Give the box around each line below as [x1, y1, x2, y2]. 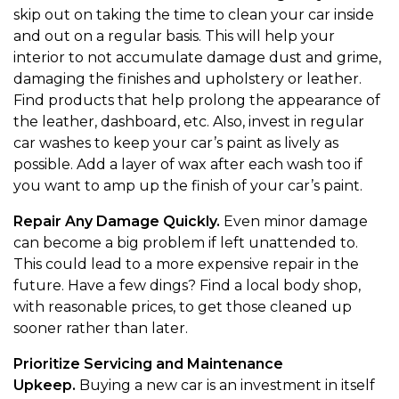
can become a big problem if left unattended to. [13, 234, 358, 251]
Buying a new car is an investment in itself [76, 377, 375, 394]
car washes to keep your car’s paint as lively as [13, 134, 338, 151]
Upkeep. [13, 377, 76, 394]
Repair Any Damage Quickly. [13, 213, 224, 230]
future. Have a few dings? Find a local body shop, [13, 277, 361, 294]
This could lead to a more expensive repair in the [13, 256, 359, 273]
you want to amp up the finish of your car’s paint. [13, 177, 362, 194]
